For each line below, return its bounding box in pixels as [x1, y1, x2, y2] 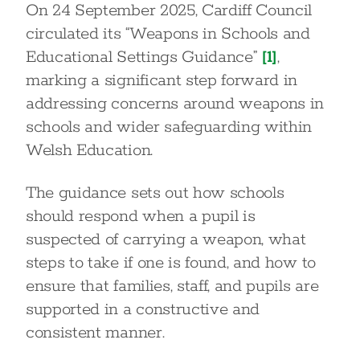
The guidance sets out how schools [26, 182, 284, 203]
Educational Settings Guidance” [26, 47, 262, 67]
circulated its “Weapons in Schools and [26, 23, 310, 44]
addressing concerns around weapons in [26, 93, 325, 114]
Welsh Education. [26, 140, 153, 161]
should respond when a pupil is [26, 206, 256, 227]
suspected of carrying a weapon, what [26, 229, 306, 250]
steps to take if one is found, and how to [26, 252, 316, 273]
